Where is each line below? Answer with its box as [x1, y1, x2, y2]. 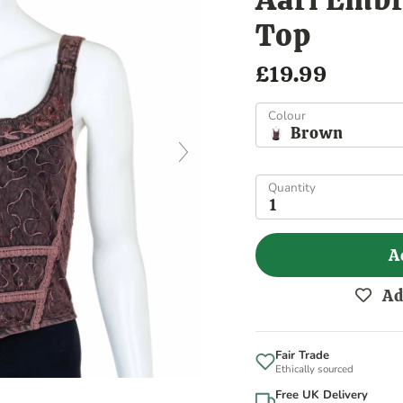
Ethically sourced [275, 362, 354, 377]
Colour [268, 107, 306, 125]
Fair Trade [275, 347, 329, 364]
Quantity [268, 179, 316, 197]
